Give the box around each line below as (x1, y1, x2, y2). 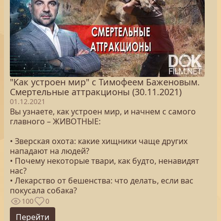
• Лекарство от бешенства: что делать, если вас (10, 175, 193, 186)
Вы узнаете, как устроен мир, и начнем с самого (10, 106, 196, 117)
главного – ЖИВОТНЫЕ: (10, 116, 103, 127)
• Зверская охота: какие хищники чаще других (10, 136, 187, 147)
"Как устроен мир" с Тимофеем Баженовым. (10, 76, 200, 88)
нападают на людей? (10, 146, 89, 156)
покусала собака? (10, 185, 77, 196)
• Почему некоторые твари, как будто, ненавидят (10, 155, 199, 166)
